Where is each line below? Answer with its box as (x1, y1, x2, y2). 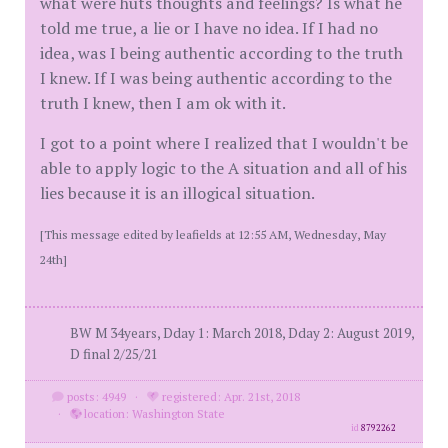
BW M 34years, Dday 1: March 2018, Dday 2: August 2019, (70, 324, 414, 343)
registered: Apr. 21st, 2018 (158, 389, 300, 405)
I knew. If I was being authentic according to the (40, 67, 392, 90)
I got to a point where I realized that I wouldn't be (40, 132, 408, 155)
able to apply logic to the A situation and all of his (40, 157, 407, 180)
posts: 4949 (63, 389, 126, 405)
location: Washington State (80, 406, 225, 422)
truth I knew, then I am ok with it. (40, 92, 286, 115)
